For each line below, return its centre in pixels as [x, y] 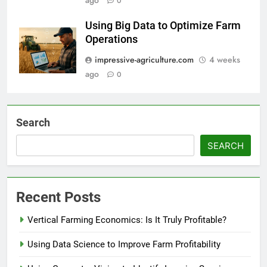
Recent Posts [58, 198]
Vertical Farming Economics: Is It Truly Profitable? [127, 220]
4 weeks [225, 60]
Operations [111, 40]
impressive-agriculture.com [144, 60]
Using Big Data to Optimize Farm [163, 26]
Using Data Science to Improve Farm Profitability [124, 245]
